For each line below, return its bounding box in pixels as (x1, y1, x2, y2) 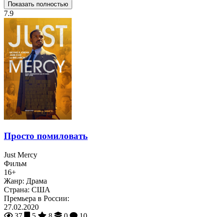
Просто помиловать (4, 131, 88, 141)
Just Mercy (4, 150, 37, 159)
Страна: (4, 185, 30, 194)
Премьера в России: (4, 194, 69, 202)
